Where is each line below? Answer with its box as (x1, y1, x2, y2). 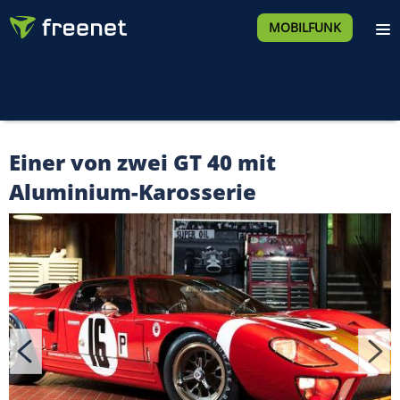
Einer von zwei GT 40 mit (9, 147, 276, 177)
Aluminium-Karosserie (9, 177, 256, 206)
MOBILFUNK (268, 19, 341, 36)
